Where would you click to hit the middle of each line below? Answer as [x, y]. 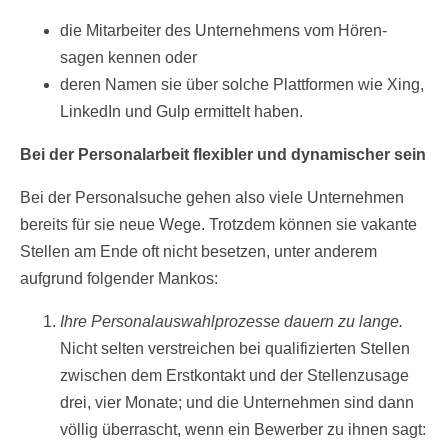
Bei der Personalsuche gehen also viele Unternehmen [212, 198]
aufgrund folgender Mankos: [119, 279]
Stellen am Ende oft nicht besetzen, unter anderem [198, 252]
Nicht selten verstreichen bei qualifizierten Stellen [235, 349]
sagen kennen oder [128, 58]
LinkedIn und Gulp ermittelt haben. [181, 112]
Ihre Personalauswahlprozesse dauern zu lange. [231, 322]
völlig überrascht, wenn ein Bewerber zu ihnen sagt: [243, 430]
